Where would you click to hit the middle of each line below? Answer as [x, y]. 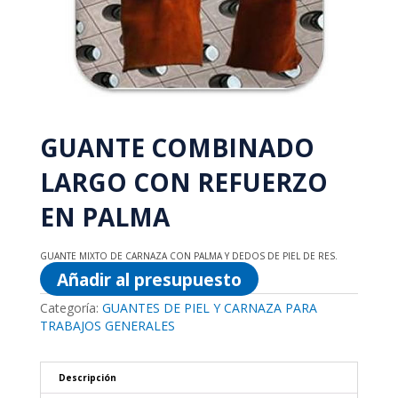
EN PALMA [104, 217]
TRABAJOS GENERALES [107, 326]
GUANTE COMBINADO [177, 148]
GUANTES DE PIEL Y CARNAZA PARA [209, 308]
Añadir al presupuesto [149, 279]
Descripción [87, 378]
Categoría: [71, 308]
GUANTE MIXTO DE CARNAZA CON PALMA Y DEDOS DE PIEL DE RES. [188, 256]
